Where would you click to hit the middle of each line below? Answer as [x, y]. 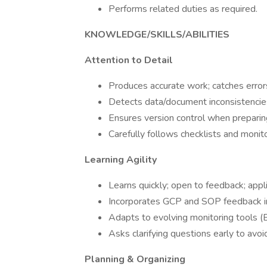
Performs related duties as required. [183, 9]
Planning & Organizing [135, 259]
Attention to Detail [129, 60]
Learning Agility [121, 160]
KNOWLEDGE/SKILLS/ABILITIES [157, 35]
